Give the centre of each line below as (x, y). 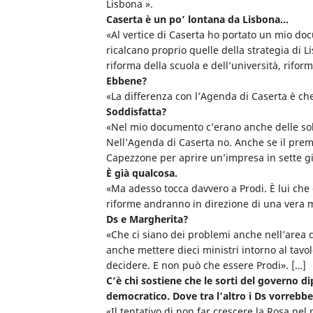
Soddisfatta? (137, 112)
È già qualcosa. (142, 173)
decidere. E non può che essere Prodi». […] (206, 265)
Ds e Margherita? (147, 219)
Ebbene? (127, 81)
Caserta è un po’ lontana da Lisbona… (197, 20)
